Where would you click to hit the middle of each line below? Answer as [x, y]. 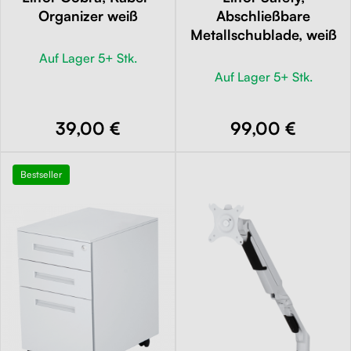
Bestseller [41, 174]
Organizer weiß [88, 15]
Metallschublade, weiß [263, 34]
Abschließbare [263, 15]
